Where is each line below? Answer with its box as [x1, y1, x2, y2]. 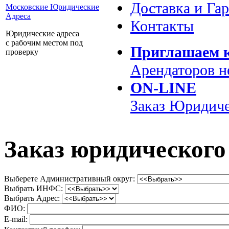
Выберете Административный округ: [4, 174, 137, 183]
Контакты [130, 17, 194, 35]
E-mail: [4, 214, 30, 223]
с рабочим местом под [6, 38, 83, 47]
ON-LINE [130, 79, 196, 97]
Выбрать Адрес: [4, 193, 62, 202]
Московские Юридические [6, 3, 99, 11]
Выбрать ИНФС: [4, 184, 65, 193]
